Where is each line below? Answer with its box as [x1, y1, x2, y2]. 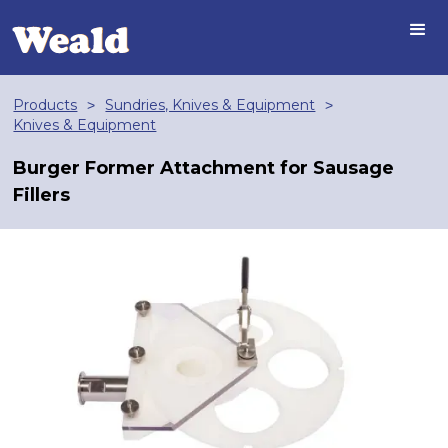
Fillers [13, 184, 71, 206]
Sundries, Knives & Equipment [105, 96, 316, 114]
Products [13, 96, 78, 114]
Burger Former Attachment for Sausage [13, 157, 395, 179]
